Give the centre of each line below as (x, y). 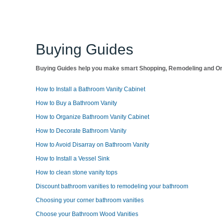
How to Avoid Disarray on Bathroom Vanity (92, 145)
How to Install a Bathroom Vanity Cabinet (90, 89)
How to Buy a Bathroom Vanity (76, 103)
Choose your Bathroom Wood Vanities (87, 214)
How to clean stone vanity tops (77, 172)
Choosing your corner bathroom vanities (90, 200)
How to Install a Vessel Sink (73, 159)
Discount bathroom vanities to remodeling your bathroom (112, 186)
